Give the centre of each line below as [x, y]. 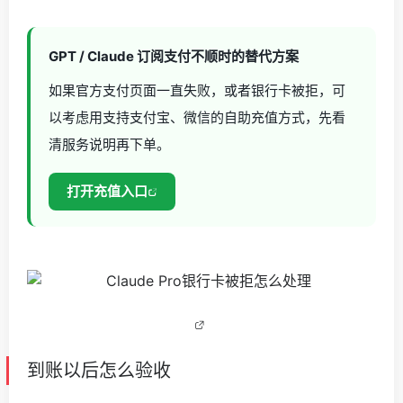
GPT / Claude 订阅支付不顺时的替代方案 [174, 56]
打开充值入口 [107, 191]
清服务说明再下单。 [109, 144]
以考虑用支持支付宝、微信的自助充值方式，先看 [197, 117]
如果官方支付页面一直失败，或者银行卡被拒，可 [197, 90]
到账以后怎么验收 [99, 371]
